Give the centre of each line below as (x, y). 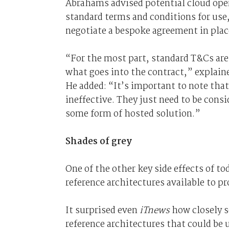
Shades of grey (98, 142)
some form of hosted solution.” (133, 114)
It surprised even (102, 211)
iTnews (154, 211)
